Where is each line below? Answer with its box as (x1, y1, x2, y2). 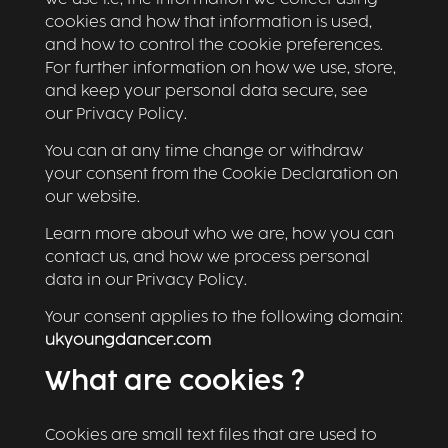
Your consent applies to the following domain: (44, 310, 403, 325)
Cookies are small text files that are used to (44, 428, 377, 443)
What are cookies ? (44, 370, 304, 395)
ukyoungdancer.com (44, 333, 211, 348)
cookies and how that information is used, (44, 15, 372, 30)
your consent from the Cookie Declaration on (44, 167, 398, 182)
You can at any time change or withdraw (44, 144, 363, 159)
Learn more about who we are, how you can (44, 227, 394, 242)
